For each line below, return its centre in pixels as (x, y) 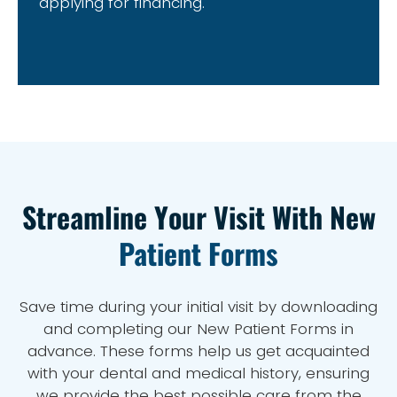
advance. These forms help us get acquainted (198, 351)
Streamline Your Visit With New (198, 217)
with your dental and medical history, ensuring (198, 373)
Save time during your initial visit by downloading (198, 307)
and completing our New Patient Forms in (198, 329)
